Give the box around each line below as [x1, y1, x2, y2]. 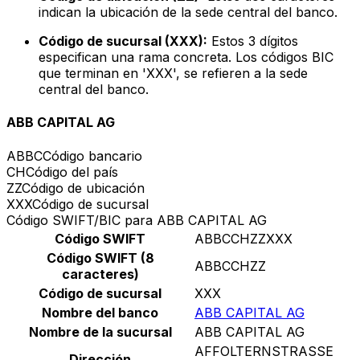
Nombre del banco [42, 304, 158, 321]
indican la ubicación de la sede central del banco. [39, 4, 337, 21]
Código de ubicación [22, 179, 145, 196]
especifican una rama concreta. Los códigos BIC [39, 49, 333, 66]
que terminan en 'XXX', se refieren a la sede [39, 65, 308, 82]
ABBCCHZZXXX [194, 230, 292, 247]
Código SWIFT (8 [46, 249, 154, 266]
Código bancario [43, 147, 142, 164]
